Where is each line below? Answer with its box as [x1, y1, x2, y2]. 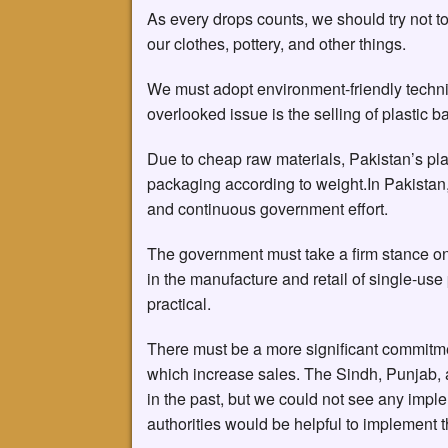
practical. [147, 291, 211, 315]
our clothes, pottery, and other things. [147, 31, 406, 55]
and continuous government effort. [147, 196, 388, 220]
